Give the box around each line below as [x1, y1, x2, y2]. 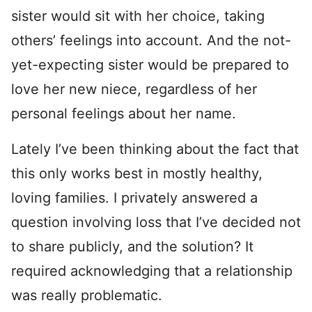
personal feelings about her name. [11, 105, 236, 122]
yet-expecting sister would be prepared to [11, 56, 289, 73]
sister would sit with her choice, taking [11, 8, 265, 24]
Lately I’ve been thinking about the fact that [11, 141, 299, 157]
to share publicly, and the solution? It [11, 238, 253, 255]
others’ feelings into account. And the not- [11, 32, 291, 49]
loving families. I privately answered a [11, 189, 258, 206]
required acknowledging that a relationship [11, 263, 292, 279]
